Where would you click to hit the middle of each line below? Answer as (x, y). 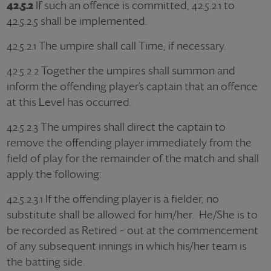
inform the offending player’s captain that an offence (132, 86)
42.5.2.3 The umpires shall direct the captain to (116, 127)
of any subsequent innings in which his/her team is (127, 246)
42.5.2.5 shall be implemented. (77, 21)
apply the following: (54, 174)
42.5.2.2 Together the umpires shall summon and (121, 70)
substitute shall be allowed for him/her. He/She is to (132, 214)
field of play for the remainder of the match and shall (133, 158)
